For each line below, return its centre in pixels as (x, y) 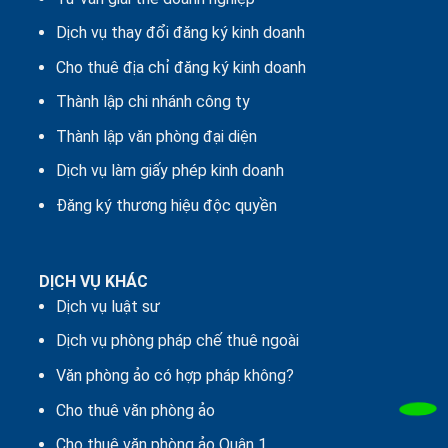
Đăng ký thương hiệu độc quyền (166, 206)
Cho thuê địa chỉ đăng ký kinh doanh (180, 67)
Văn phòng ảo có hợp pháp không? (174, 376)
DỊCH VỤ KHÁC (81, 281)
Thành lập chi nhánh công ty (152, 102)
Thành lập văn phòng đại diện (156, 136)
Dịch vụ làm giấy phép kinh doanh (169, 171)
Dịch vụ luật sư (107, 306)
